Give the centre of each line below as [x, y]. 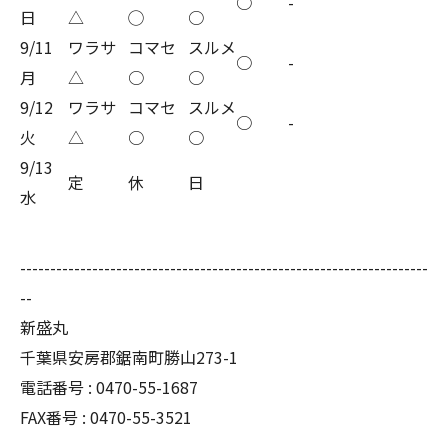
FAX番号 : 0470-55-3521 [106, 417]
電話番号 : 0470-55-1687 [109, 387]
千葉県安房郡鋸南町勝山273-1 [129, 357]
